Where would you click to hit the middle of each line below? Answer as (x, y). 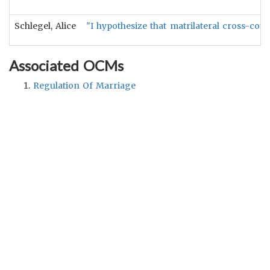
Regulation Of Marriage (85, 86)
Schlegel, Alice (46, 26)
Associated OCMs (67, 65)
